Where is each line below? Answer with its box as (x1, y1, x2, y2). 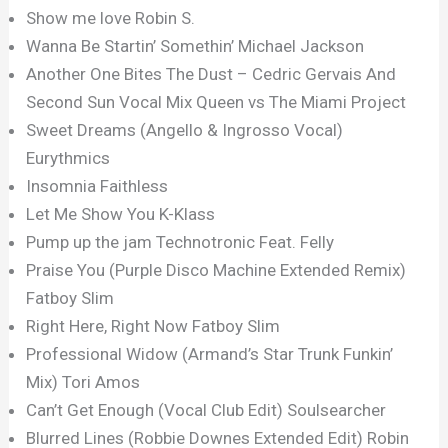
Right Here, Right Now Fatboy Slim (26, 316, 281, 337)
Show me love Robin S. (26, 8, 196, 29)
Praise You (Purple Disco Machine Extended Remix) (26, 260, 407, 281)
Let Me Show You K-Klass (26, 204, 216, 225)
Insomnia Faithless (26, 176, 169, 197)
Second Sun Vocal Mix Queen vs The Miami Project (26, 92, 407, 113)
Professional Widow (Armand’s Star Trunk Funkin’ (26, 344, 394, 365)
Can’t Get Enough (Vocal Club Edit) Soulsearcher (26, 400, 387, 421)
